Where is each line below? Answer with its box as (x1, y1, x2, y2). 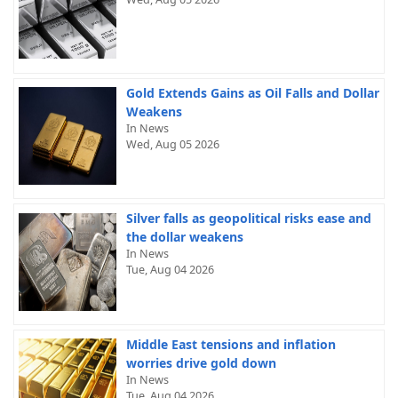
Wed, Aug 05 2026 (125, 136, 219, 152)
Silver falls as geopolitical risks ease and (125, 210, 371, 227)
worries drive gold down (125, 354, 276, 372)
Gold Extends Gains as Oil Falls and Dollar (125, 84, 379, 101)
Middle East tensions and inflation (125, 336, 336, 354)
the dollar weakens (125, 228, 243, 246)
